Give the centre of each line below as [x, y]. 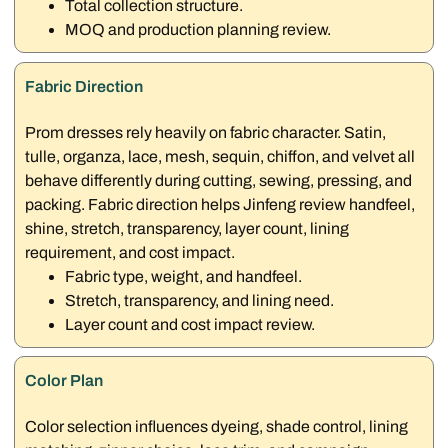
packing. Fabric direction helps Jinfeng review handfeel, [220, 204]
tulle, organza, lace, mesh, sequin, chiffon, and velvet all [220, 156]
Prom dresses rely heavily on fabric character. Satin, [206, 132]
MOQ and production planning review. [198, 30]
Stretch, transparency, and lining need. [200, 300]
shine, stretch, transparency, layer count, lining [187, 228]
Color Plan [64, 381]
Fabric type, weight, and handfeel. [184, 276]
